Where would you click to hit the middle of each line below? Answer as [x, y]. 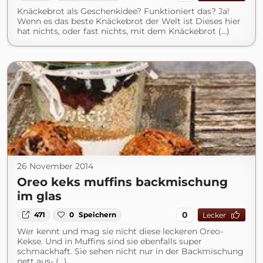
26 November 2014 [55, 166]
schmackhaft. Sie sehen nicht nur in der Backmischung [130, 251]
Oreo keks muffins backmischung [122, 182]
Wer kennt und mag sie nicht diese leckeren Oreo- [120, 231]
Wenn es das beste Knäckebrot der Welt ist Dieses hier [129, 21]
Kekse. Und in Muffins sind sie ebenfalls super [109, 241]
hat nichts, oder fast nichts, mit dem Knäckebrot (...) [123, 31]
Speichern [98, 215]
